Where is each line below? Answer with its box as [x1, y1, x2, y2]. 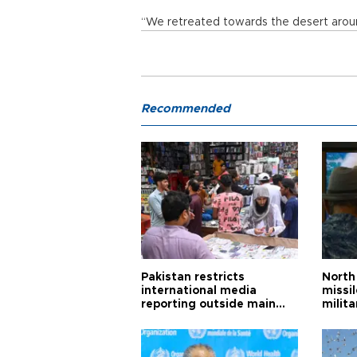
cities [141, 312, 173, 324]
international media [141, 285, 257, 296]
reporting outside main [141, 299, 276, 310]
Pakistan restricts [141, 272, 245, 283]
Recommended [141, 103, 230, 115]
